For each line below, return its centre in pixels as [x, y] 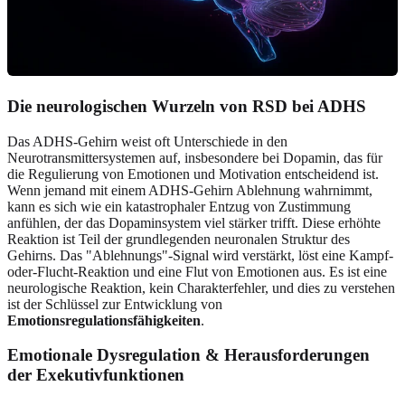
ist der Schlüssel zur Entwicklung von [115, 304]
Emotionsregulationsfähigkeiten [104, 320]
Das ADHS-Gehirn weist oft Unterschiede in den [147, 141]
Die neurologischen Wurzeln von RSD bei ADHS [187, 106]
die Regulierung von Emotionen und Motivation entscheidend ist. [193, 174]
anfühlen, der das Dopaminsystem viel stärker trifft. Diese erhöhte [194, 222]
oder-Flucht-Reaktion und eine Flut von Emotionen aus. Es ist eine [197, 271]
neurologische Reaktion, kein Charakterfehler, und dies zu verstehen [201, 287]
